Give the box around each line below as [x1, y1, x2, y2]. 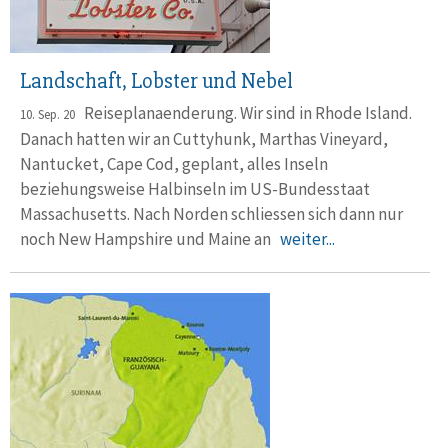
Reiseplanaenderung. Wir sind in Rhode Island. [75, 102, 412, 125]
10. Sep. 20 [20, 106, 75, 124]
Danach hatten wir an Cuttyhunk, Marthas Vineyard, [20, 128, 388, 151]
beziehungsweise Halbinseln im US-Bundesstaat [20, 178, 370, 201]
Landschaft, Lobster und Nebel [20, 68, 293, 96]
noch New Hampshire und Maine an [20, 228, 280, 251]
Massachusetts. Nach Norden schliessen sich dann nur [20, 203, 403, 226]
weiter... [280, 228, 335, 251]
